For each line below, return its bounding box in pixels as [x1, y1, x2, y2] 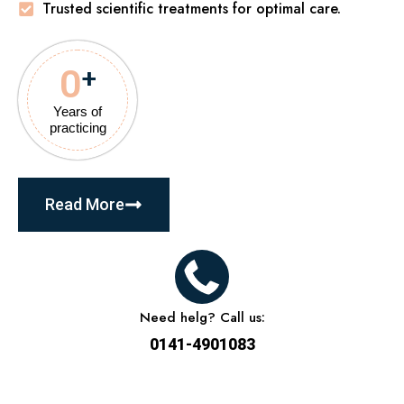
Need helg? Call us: [139, 308, 265, 328]
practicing [49, 119, 106, 135]
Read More [45, 195, 124, 215]
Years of [53, 103, 102, 119]
